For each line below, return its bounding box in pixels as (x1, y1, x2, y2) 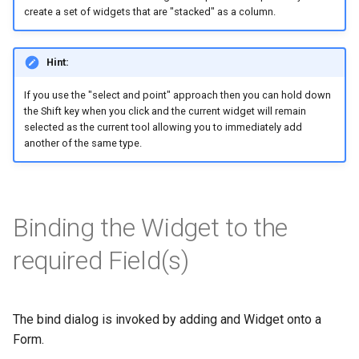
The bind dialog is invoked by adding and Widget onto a (13, 311, 321, 327)
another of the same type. (23, 137, 142, 150)
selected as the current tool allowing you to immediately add (23, 121, 302, 134)
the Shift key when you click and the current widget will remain (23, 105, 306, 118)
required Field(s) (13, 244, 189, 276)
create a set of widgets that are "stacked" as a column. (23, 6, 276, 18)
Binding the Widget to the (13, 212, 288, 243)
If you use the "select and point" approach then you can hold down (23, 89, 331, 102)
